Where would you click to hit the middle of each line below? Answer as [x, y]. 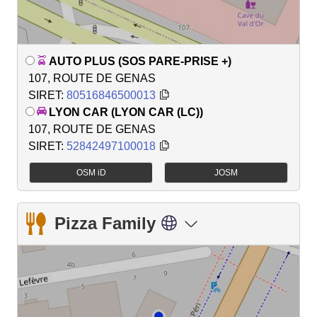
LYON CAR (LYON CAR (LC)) [126, 113]
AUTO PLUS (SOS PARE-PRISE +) [140, 62]
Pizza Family [105, 223]
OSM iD [91, 172]
